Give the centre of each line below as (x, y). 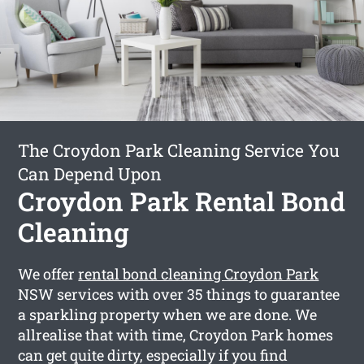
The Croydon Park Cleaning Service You (179, 150)
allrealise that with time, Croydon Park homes (176, 334)
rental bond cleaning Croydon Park (199, 273)
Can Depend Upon (90, 173)
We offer (48, 273)
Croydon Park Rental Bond (182, 201)
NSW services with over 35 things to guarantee (179, 294)
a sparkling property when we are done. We (168, 314)
